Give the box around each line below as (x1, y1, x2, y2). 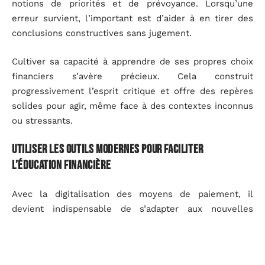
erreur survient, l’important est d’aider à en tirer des (12, 13, 253, 24)
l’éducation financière (12, 158, 111, 173)
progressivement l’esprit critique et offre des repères (12, 85, 253, 96)
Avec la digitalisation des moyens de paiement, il (12, 188, 253, 199)
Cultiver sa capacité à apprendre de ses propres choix (12, 56, 253, 67)
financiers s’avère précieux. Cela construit (12, 70, 253, 82)
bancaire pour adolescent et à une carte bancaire (12, 232, 253, 244)
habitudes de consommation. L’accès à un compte (12, 218, 253, 229)
